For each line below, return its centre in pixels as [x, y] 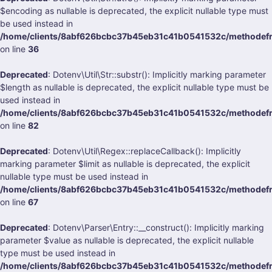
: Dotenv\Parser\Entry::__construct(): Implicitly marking [156, 227]
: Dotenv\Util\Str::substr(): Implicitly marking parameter [157, 74]
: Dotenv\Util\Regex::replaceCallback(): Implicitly [144, 151]
